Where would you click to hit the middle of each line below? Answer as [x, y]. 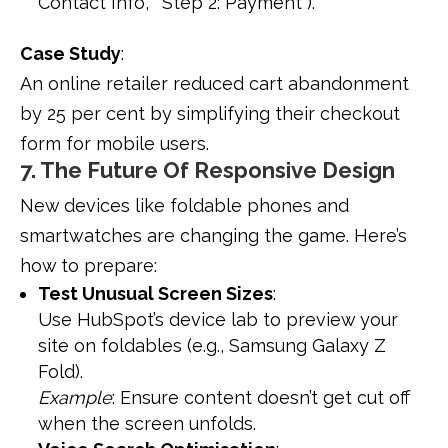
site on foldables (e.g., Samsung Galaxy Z [212, 346]
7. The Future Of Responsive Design [207, 170]
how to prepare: [88, 266]
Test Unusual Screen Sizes [155, 294]
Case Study [70, 54]
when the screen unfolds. [147, 424]
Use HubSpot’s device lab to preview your [218, 320]
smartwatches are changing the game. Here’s [213, 236]
